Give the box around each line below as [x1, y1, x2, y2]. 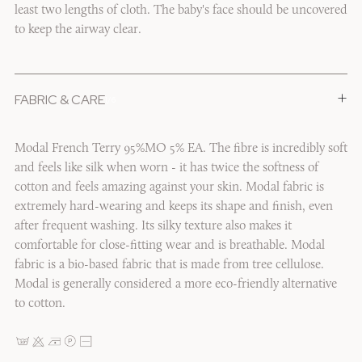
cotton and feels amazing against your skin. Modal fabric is [14, 180, 324, 194]
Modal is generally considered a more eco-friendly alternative [14, 277, 337, 291]
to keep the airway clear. [14, 23, 141, 36]
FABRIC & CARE [14, 90, 105, 108]
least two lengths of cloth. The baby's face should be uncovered [14, 3, 347, 17]
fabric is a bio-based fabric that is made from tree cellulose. [14, 258, 324, 271]
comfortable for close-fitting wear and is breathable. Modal [14, 238, 325, 252]
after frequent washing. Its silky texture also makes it [14, 219, 292, 233]
